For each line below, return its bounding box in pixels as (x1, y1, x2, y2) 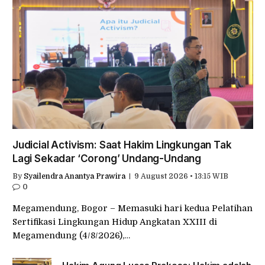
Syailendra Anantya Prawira (24, 172, 125, 181)
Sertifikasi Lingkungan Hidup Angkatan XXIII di (12, 217, 217, 227)
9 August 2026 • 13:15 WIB (134, 172, 228, 181)
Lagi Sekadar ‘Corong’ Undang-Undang (12, 153, 202, 165)
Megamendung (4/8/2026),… (12, 231, 130, 241)
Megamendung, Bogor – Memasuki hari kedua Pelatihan (12, 203, 253, 214)
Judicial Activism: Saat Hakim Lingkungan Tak (12, 139, 232, 151)
